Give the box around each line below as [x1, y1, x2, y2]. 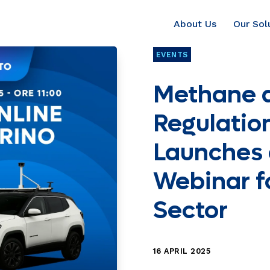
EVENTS [155, 49, 188, 59]
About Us [174, 18, 216, 30]
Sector [152, 195, 228, 227]
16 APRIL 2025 [152, 246, 211, 256]
